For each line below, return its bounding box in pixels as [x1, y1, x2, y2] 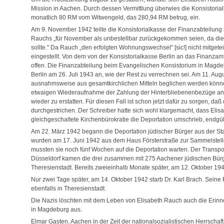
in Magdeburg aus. [31, 206, 82, 213]
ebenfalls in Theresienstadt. [31, 185, 106, 192]
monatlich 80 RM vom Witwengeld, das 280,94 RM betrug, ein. [31, 14, 200, 21]
